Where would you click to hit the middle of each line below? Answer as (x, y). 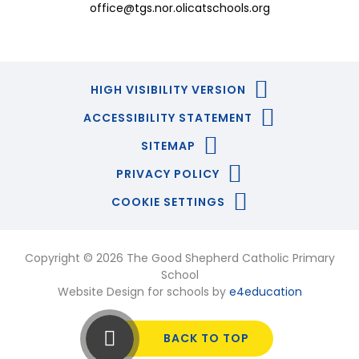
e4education (265, 292)
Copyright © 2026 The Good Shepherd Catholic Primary (179, 258)
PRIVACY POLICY (168, 174)
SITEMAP (168, 146)
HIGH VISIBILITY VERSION (168, 90)
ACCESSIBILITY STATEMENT (168, 118)
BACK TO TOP (206, 339)
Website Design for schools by (143, 292)
